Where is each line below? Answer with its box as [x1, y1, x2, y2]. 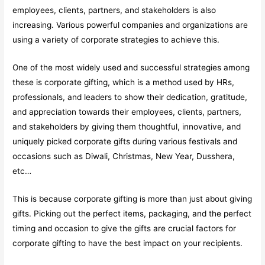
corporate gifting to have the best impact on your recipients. [12, 238, 243, 248]
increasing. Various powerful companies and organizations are [12, 20, 248, 30]
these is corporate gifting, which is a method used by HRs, [12, 77, 235, 88]
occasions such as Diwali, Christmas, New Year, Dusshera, [12, 151, 235, 161]
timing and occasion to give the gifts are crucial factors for [12, 224, 237, 234]
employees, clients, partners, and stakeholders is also [12, 5, 216, 15]
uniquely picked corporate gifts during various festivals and [12, 137, 238, 147]
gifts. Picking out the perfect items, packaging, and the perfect [12, 209, 252, 219]
